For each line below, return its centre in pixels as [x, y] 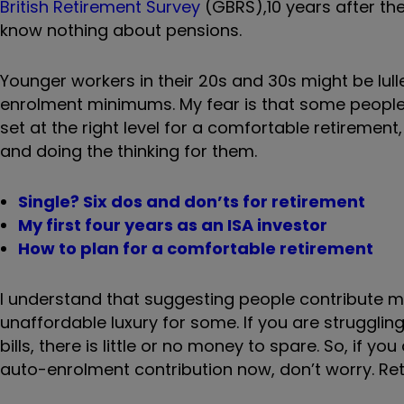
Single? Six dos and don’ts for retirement [192, 201]
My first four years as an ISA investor [173, 225]
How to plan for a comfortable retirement [196, 248]
